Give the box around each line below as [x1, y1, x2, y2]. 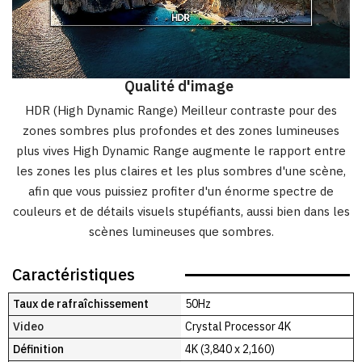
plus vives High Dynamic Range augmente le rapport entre [16, 142, 346, 158]
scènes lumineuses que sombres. [88, 223, 274, 239]
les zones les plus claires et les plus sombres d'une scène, [16, 162, 346, 179]
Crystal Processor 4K [185, 318, 291, 334]
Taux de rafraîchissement [13, 296, 149, 311]
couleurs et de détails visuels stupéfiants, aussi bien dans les [12, 203, 350, 219]
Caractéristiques [12, 263, 135, 286]
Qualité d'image [124, 76, 234, 95]
